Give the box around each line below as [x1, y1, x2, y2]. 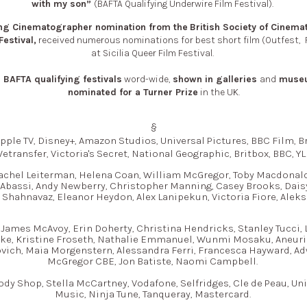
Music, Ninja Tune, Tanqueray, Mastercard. [54, 288, 253, 301]
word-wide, [122, 73, 173, 85]
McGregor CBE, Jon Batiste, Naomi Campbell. [47, 255, 260, 268]
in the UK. [197, 86, 240, 98]
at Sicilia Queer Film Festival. [91, 47, 216, 59]
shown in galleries [173, 73, 260, 85]
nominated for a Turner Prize [67, 86, 198, 98]
